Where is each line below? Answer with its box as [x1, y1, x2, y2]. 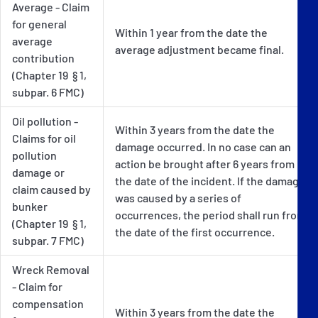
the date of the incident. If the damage [115, 173, 305, 187]
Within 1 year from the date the [115, 25, 268, 39]
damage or [12, 165, 65, 179]
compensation [12, 296, 84, 310]
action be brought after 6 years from [115, 156, 295, 170]
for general [12, 16, 67, 31]
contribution [12, 50, 75, 65]
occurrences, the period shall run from [115, 207, 306, 221]
